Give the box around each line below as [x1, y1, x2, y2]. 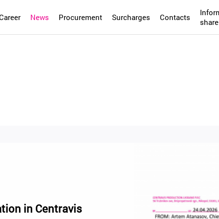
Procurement [58, 12, 102, 22]
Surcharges [111, 12, 150, 22]
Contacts [159, 12, 190, 22]
